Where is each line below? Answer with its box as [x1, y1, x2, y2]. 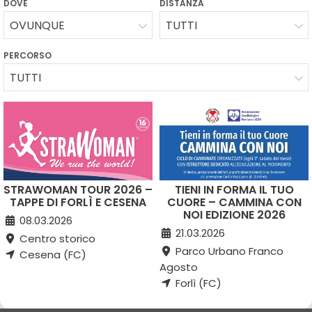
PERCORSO [3, 49, 52, 62]
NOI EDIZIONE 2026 [182, 207, 286, 224]
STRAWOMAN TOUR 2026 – [3, 182, 153, 198]
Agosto [159, 260, 198, 275]
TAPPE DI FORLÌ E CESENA [10, 194, 146, 211]
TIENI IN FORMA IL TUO [174, 182, 294, 198]
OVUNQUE [10, 17, 65, 34]
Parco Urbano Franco [172, 244, 283, 259]
